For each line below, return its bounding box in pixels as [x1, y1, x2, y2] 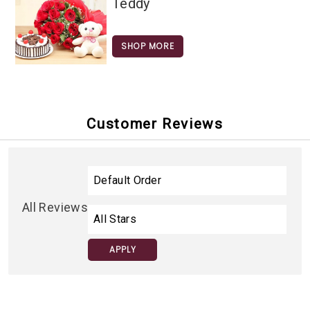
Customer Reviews [86, 115, 224, 132]
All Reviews [22, 200, 88, 215]
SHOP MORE [120, 39, 174, 52]
